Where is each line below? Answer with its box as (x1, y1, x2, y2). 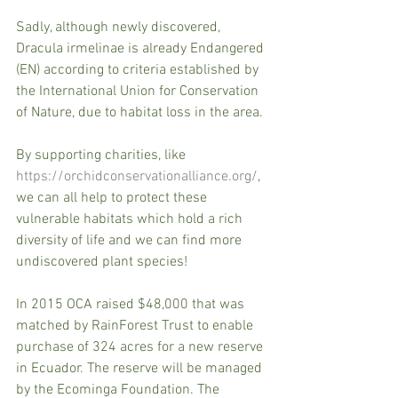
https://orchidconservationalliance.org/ (16, 167, 258, 186)
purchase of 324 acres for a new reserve (16, 338, 267, 356)
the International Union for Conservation (16, 82, 262, 100)
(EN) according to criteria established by (16, 60, 262, 79)
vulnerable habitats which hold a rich (16, 210, 246, 228)
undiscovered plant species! (16, 252, 191, 271)
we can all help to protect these (16, 188, 211, 207)
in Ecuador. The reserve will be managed (16, 359, 266, 378)
